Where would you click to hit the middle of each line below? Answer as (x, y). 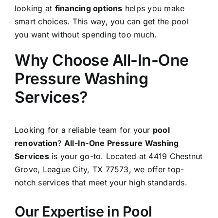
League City (65, 169)
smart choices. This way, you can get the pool (102, 21)
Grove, (29, 169)
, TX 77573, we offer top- (136, 169)
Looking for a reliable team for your (84, 130)
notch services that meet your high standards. (101, 182)
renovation (36, 143)
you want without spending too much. (86, 34)
